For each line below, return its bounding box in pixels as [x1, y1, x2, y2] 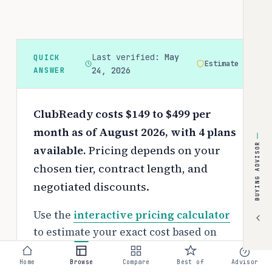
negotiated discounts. [33, 178, 149, 194]
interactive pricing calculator [73, 208, 230, 222]
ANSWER [33, 64, 66, 75]
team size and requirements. [33, 242, 178, 256]
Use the [33, 208, 73, 222]
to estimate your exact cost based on [33, 225, 217, 239]
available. [33, 142, 86, 158]
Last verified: [91, 51, 165, 63]
